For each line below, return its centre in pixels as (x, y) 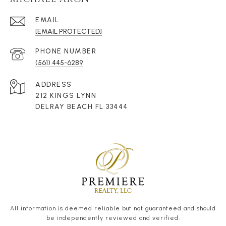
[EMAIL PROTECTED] (69, 32)
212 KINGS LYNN (66, 96)
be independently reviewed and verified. (113, 218)
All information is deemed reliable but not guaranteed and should (113, 209)
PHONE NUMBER (66, 51)
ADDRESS (54, 85)
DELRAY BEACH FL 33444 (82, 107)
